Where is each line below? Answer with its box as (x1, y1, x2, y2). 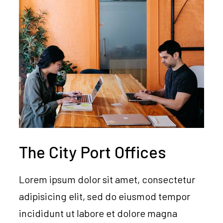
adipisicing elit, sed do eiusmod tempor (19, 190, 191, 203)
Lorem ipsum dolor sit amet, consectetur (19, 173, 196, 186)
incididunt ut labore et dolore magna (19, 207, 178, 220)
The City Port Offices (19, 142, 167, 162)
